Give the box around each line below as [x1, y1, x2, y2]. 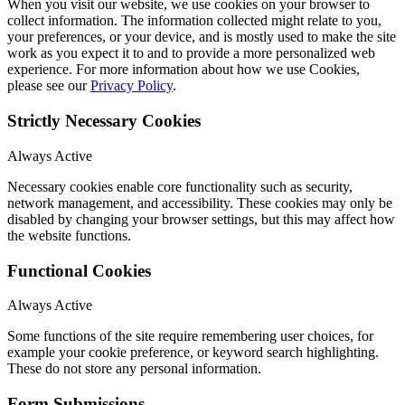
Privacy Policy [90, 78, 173, 94]
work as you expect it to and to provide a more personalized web [7, 45, 375, 61]
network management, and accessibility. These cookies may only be [7, 194, 392, 211]
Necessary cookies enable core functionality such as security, [7, 178, 353, 194]
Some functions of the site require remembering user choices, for [7, 328, 373, 344]
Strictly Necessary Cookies [7, 111, 201, 131]
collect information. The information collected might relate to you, [7, 13, 381, 29]
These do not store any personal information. [7, 361, 261, 377]
